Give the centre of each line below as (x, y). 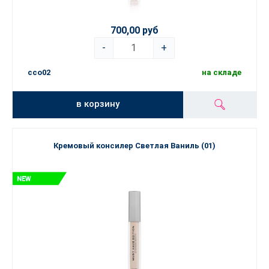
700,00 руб (134, 31)
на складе (222, 73)
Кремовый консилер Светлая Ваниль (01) (134, 146)
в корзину (98, 104)
